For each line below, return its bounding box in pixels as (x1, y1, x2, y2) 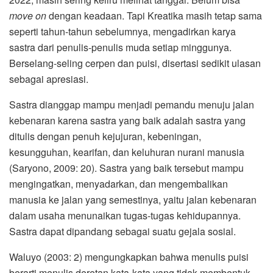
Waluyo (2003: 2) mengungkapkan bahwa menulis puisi (9, 250, 249, 264)
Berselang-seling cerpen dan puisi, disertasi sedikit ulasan (9, 56, 261, 71)
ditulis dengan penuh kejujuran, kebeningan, (9, 129, 201, 144)
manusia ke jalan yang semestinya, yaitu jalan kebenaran (9, 193, 257, 207)
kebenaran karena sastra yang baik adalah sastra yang (9, 113, 246, 128)
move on (9, 9, 46, 23)
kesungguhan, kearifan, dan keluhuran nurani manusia (9, 145, 244, 160)
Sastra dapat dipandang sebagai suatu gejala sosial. (9, 224, 236, 239)
